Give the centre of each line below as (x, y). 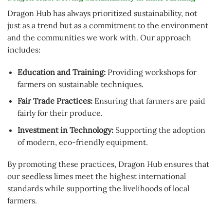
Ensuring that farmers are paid (149, 101)
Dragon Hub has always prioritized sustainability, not (102, 13)
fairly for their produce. (60, 113)
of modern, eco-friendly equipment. (82, 142)
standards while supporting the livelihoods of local (98, 189)
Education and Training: (61, 72)
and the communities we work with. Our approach (99, 37)
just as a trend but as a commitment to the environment (108, 25)
